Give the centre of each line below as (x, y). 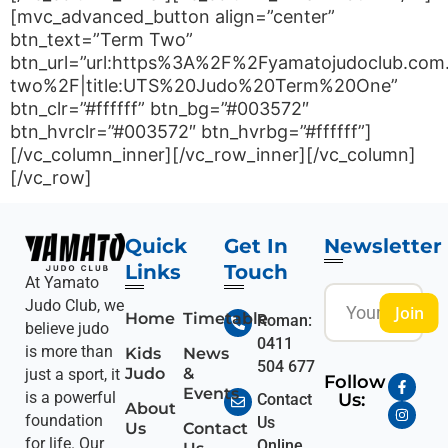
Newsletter (382, 246)
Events (211, 394)
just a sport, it (72, 374)
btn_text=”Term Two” (101, 40)
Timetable (226, 319)
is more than (69, 351)
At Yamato (62, 282)
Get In (256, 246)
